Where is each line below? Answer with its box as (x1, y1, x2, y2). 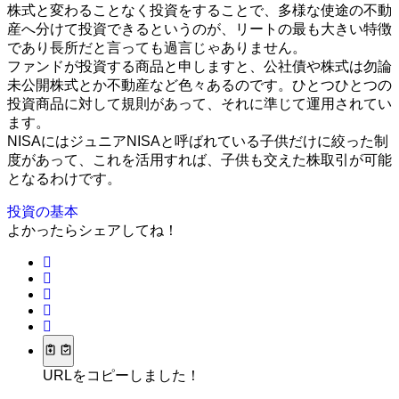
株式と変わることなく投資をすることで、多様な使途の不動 (7, 2, 392, 18)
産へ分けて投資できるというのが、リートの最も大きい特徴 (7, 20, 392, 37)
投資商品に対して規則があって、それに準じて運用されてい (7, 95, 392, 111)
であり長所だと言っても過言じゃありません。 (7, 39, 306, 55)
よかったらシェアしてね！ (7, 222, 178, 238)
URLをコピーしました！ (43, 368, 200, 384)
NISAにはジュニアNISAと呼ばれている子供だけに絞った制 (7, 133, 388, 149)
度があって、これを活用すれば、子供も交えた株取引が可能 (7, 151, 392, 167)
